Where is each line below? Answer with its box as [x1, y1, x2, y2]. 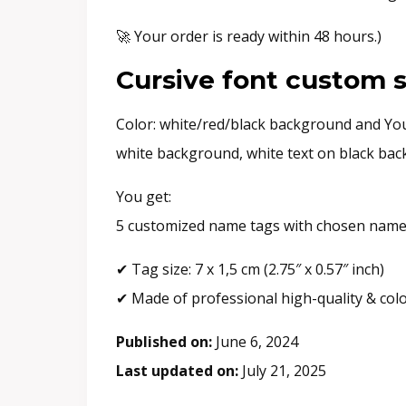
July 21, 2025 [238, 360, 326, 381]
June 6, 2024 [212, 331, 298, 352]
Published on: [116, 331, 212, 352]
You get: [116, 186, 171, 207]
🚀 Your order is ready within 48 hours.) [116, 25, 382, 46]
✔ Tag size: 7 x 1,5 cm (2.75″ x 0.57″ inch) [116, 258, 384, 279]
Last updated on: [116, 360, 238, 381]
